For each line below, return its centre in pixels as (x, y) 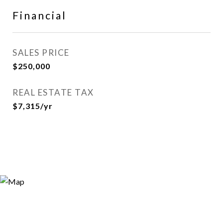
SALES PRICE (41, 53)
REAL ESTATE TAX (53, 92)
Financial (40, 15)
